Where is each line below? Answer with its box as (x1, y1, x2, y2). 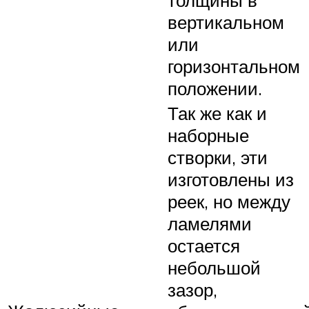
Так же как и (168, 101, 267, 124)
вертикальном (168, 10, 284, 33)
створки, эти (168, 146, 268, 168)
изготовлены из (168, 168, 294, 190)
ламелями (168, 212, 252, 235)
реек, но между (168, 190, 290, 212)
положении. (168, 77, 262, 99)
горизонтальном (168, 54, 300, 77)
